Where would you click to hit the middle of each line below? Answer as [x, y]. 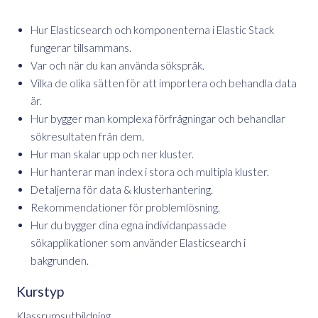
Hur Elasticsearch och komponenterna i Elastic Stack [152, 29]
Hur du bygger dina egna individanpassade [128, 225]
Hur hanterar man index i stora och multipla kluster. [150, 171]
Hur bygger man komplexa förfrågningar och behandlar [158, 118]
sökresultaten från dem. [87, 136]
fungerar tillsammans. [81, 47]
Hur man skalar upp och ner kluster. [112, 154]
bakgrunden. [60, 260]
